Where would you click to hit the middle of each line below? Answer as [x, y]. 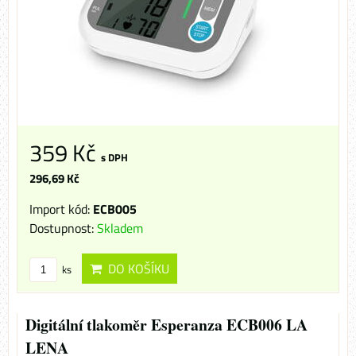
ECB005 [115, 209]
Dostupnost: [63, 228]
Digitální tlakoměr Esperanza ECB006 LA [166, 325]
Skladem [120, 228]
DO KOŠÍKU [135, 269]
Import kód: [61, 209]
